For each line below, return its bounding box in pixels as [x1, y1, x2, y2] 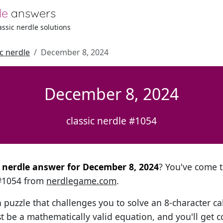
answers [11, 5, 56, 20]
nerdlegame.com [46, 175, 116, 187]
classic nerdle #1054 [66, 114, 157, 127]
